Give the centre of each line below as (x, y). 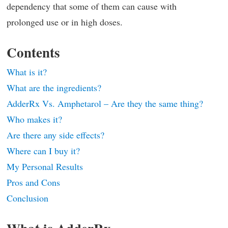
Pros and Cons (33, 182)
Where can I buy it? (43, 151)
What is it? (27, 72)
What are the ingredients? (54, 88)
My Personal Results (45, 166)
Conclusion (27, 198)
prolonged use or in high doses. (65, 22)
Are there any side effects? (55, 135)
